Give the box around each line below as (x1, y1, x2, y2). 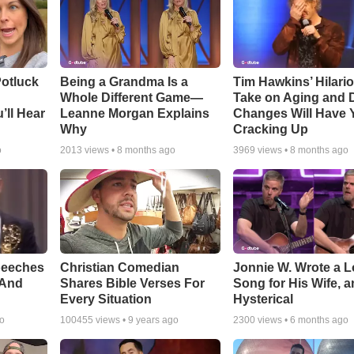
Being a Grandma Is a (59, 74, 188, 88)
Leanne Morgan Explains (59, 106, 209, 120)
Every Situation (59, 292, 152, 306)
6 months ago (290, 314, 349, 326)
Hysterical (233, 292, 294, 306)
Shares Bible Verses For (59, 276, 205, 290)
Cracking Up (233, 122, 309, 136)
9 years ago (127, 314, 179, 326)
